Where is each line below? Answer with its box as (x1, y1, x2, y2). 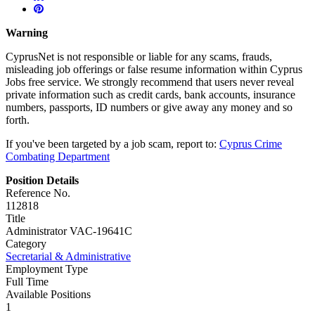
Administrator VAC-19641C (6, 224, 132, 237)
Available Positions (6, 288, 91, 300)
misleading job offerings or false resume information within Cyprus (6, 63, 302, 75)
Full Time (6, 275, 49, 288)
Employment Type (6, 262, 88, 275)
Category (6, 237, 46, 250)
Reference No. (6, 186, 70, 199)
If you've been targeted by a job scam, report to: (6, 137, 217, 150)
